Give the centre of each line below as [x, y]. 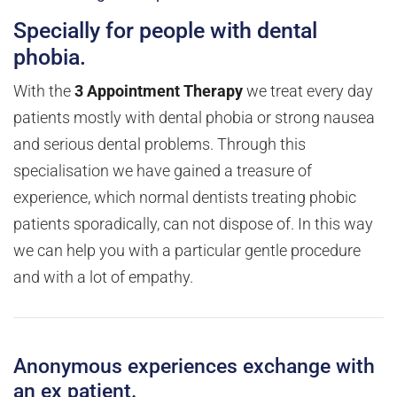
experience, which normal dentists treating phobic [185, 198]
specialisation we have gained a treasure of [163, 171]
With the [42, 92]
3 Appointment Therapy [157, 92]
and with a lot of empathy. [105, 278]
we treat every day [308, 92]
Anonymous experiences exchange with [194, 366]
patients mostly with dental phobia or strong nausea [194, 118]
